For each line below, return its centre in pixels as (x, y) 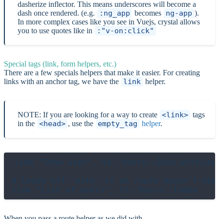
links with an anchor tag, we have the (62, 81)
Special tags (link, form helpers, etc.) (60, 64)
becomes (148, 13)
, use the (82, 123)
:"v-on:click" (125, 31)
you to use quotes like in (56, 30)
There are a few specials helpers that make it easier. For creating (102, 72)
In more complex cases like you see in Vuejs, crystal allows (109, 22)
